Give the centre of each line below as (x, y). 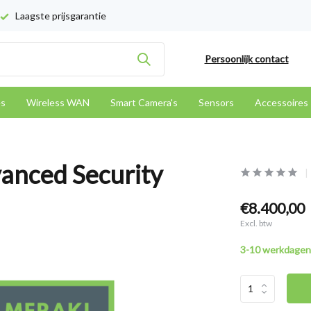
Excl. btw (256, 223)
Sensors (216, 102)
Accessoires (281, 102)
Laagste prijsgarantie (60, 16)
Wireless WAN (58, 102)
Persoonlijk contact (246, 59)
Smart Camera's (144, 102)
